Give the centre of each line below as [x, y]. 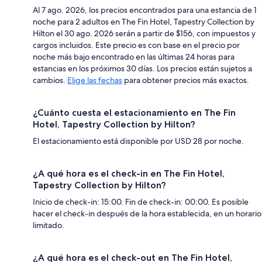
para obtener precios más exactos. [186, 80]
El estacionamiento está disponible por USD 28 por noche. [138, 141]
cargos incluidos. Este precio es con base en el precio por [136, 45]
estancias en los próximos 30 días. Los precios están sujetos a [142, 68]
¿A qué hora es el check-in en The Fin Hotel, [129, 173]
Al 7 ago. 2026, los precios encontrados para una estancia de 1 [145, 10]
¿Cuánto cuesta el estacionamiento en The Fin [134, 112]
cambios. [50, 80]
